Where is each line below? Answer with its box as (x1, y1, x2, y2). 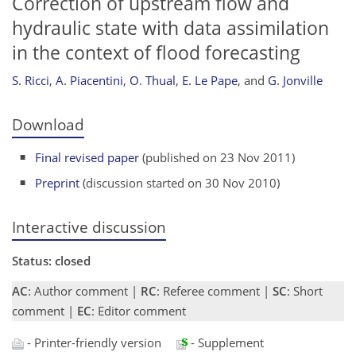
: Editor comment (91, 303, 186, 319)
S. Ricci (12, 72, 49, 89)
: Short (287, 283, 323, 300)
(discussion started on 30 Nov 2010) (79, 175, 281, 191)
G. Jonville (268, 72, 323, 89)
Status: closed (12, 253, 91, 269)
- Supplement (188, 335, 264, 351)
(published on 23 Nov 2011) (139, 149, 296, 165)
